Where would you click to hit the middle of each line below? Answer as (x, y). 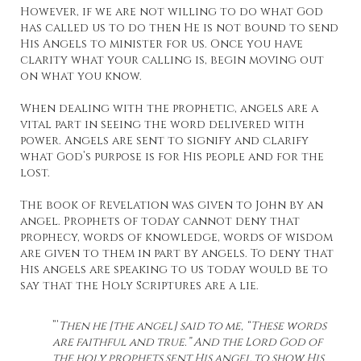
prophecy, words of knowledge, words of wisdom (176, 238)
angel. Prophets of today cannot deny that (160, 222)
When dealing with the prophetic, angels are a (169, 109)
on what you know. (81, 77)
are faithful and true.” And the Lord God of (187, 342)
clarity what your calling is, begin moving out (172, 60)
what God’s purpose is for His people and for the (172, 157)
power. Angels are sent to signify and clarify (164, 141)
